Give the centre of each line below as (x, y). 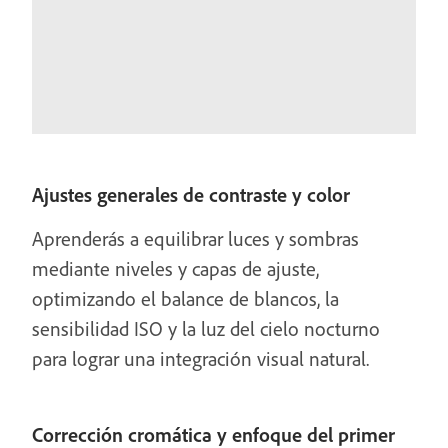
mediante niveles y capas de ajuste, (175, 268)
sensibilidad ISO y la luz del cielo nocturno (206, 328)
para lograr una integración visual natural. (200, 358)
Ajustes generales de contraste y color (191, 194)
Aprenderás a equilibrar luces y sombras (195, 238)
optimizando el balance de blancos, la (185, 298)
